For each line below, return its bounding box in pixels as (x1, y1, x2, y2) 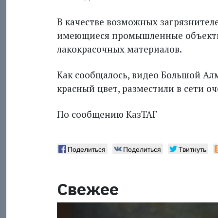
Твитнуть (178, 144, 206, 154)
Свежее (56, 178, 119, 200)
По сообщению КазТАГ (56, 108, 157, 120)
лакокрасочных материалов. (56, 42, 182, 55)
